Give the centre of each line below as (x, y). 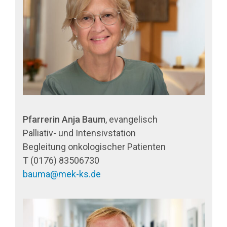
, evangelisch (131, 120)
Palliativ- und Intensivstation (79, 133)
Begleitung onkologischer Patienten (94, 147)
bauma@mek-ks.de (62, 174)
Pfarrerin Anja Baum (64, 120)
